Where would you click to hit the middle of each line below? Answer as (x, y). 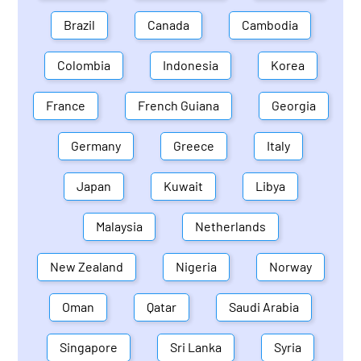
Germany (96, 146)
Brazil (79, 25)
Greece (194, 146)
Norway (290, 267)
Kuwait (183, 186)
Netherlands (230, 226)
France (65, 106)
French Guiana (178, 106)
